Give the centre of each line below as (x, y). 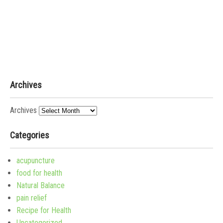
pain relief (32, 198)
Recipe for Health (44, 210)
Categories (30, 135)
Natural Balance (41, 185)
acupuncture (36, 160)
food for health (39, 173)
